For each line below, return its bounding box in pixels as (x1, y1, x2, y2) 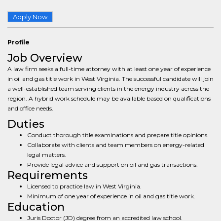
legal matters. (27, 151, 66, 158)
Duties (7, 117, 44, 131)
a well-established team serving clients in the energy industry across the (7, 85, 209, 92)
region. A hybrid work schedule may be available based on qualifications (7, 95, 211, 102)
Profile (7, 38, 30, 46)
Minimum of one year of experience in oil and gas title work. (27, 192, 195, 200)
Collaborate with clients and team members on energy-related (27, 141, 204, 148)
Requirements (7, 169, 88, 182)
